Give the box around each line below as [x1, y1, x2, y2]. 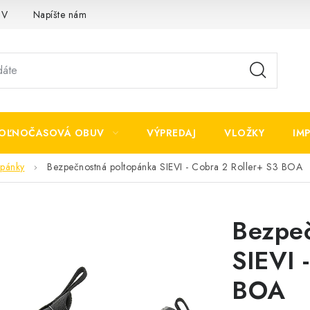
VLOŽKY [224, 126, 264, 140]
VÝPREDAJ [147, 126, 196, 140]
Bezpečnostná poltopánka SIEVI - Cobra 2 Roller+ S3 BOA [47, 160, 302, 174]
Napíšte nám [33, 7, 86, 21]
